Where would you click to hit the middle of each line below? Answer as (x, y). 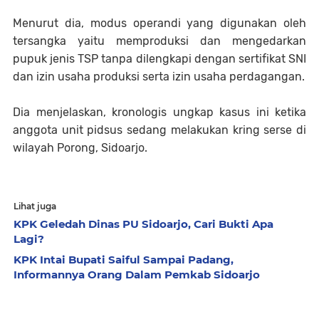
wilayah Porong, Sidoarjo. (80, 148)
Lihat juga (35, 206)
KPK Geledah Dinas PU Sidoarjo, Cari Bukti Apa (143, 224)
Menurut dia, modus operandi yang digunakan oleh (159, 23)
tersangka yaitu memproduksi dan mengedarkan (159, 41)
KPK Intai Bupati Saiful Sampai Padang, (124, 260)
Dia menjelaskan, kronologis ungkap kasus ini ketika (159, 113)
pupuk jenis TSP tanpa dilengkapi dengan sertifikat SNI (159, 59)
